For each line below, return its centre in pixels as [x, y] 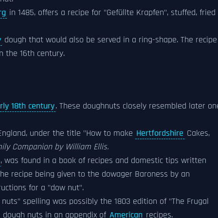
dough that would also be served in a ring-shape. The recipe [109, 40]
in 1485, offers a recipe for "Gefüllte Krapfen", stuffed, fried [111, 13]
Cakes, [197, 133]
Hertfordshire [160, 133]
